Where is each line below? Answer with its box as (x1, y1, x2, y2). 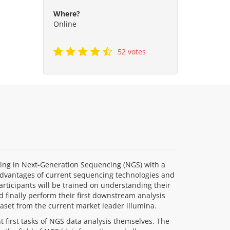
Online (53, 18, 76, 29)
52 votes (117, 46, 146, 56)
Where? (53, 8, 80, 18)
